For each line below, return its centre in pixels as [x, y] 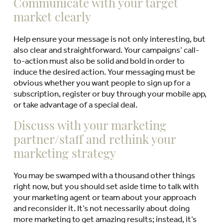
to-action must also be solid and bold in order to [99, 60]
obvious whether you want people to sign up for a [102, 82]
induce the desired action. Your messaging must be [104, 71]
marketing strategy [64, 155]
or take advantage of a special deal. [75, 104]
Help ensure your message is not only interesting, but [109, 39]
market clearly [52, 18]
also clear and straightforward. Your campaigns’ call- [106, 50]
